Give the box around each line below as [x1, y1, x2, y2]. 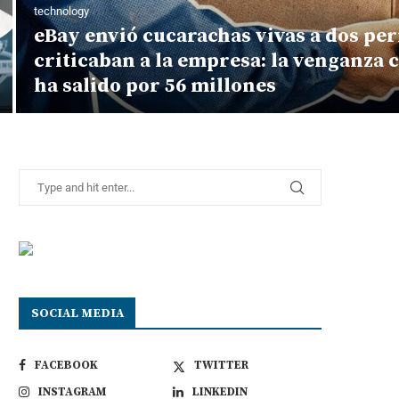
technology [34, 4, 89, 18]
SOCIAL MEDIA [31, 305, 124, 322]
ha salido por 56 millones [34, 73, 276, 98]
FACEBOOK [35, 357, 98, 372]
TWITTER [194, 357, 249, 372]
